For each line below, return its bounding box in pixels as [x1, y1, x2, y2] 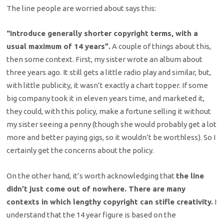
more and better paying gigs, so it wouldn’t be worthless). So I [6, 133, 216, 142]
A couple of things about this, [110, 42, 211, 51]
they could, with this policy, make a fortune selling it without [6, 107, 211, 116]
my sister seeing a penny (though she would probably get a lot [6, 120, 217, 129]
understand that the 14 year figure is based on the [6, 210, 176, 219]
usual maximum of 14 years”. [6, 42, 111, 51]
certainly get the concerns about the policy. [6, 146, 154, 155]
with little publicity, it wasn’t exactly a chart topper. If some [6, 81, 208, 90]
